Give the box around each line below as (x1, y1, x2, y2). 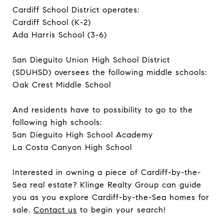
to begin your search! (77, 204, 166, 214)
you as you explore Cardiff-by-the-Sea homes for (12, 192, 209, 202)
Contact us (33, 204, 77, 214)
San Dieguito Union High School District (12, 54, 170, 64)
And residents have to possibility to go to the (12, 104, 193, 114)
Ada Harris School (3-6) (12, 29, 107, 39)
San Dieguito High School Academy (12, 129, 153, 139)
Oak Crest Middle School (12, 79, 111, 89)
